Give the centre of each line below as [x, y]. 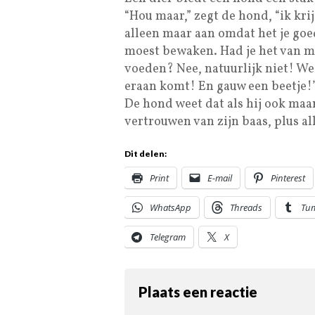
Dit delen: [146, 154]
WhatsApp [171, 208]
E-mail [220, 178]
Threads [246, 208]
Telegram [168, 237]
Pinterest [288, 178]
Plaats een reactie [198, 292]
